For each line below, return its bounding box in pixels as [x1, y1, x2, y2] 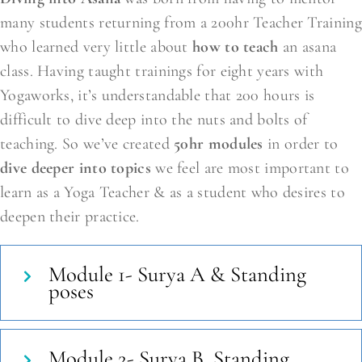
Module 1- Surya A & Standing [48, 260, 306, 288]
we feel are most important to [150, 158, 349, 178]
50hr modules [174, 133, 263, 154]
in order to [263, 133, 339, 154]
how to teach [192, 36, 279, 57]
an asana [278, 36, 337, 57]
